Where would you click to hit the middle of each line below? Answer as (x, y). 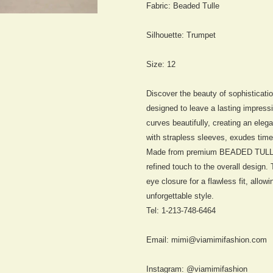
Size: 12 (162, 64)
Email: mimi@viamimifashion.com (208, 239)
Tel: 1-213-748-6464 (181, 210)
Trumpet (201, 35)
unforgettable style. (180, 196)
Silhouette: (166, 35)
